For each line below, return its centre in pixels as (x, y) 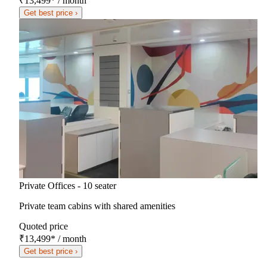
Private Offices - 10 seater (68, 185)
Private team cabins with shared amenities (97, 206)
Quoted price (44, 226)
